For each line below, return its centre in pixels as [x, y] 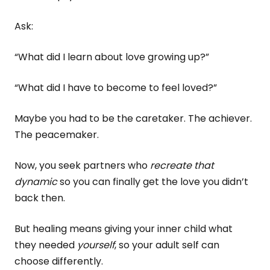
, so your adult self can [167, 245]
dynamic [36, 182]
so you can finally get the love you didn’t [153, 182]
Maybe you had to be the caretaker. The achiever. [133, 118]
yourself [96, 245]
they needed [46, 245]
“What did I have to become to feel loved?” [116, 88]
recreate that [182, 165]
